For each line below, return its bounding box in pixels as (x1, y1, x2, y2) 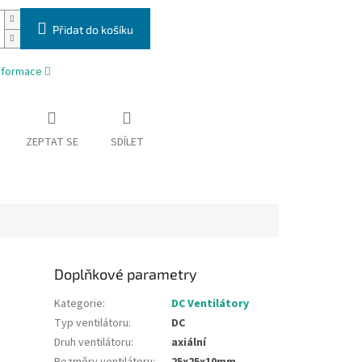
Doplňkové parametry (54, 264, 198, 283)
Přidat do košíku (52, 23, 133, 37)
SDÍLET (110, 134, 144, 151)
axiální (171, 334, 207, 351)
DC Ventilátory (171, 295, 250, 312)
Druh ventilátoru (54, 334, 132, 351)
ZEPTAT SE (25, 134, 78, 151)
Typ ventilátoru (54, 314, 129, 331)
